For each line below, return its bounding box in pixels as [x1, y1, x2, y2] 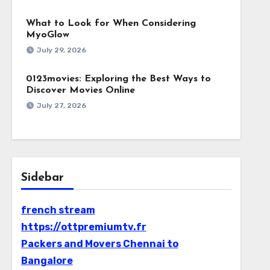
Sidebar [20, 172, 64, 184]
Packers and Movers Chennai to [20, 238, 178, 250]
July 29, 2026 [36, 46, 86, 54]
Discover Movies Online [25, 86, 135, 95]
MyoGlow [25, 30, 69, 40]
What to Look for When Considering [25, 19, 196, 28]
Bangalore [20, 255, 73, 266]
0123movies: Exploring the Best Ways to [25, 74, 211, 84]
